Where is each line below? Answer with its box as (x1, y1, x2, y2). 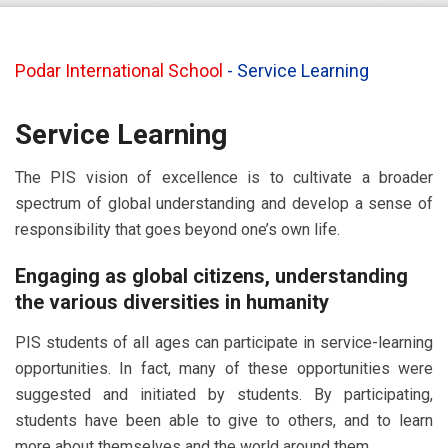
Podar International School (15, 60, 223, 81)
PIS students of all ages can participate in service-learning (15, 333, 433, 352)
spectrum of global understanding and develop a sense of (15, 194, 433, 213)
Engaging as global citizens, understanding (15, 264, 408, 288)
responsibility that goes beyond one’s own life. (15, 220, 340, 239)
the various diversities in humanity (15, 290, 329, 314)
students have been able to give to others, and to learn (15, 411, 433, 430)
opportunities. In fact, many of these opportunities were (15, 359, 433, 378)
